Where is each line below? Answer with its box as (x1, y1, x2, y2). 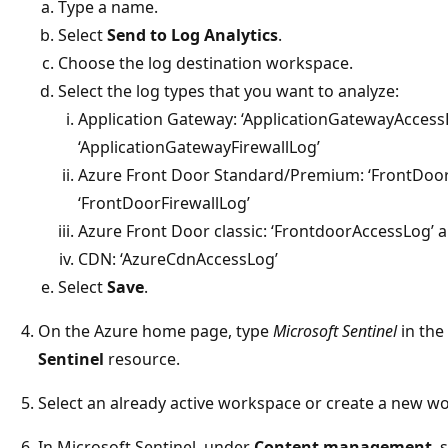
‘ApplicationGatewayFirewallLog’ (78, 135, 320, 158)
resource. (104, 347, 180, 370)
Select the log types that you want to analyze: (58, 79, 399, 102)
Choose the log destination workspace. (58, 51, 353, 74)
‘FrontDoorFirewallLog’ (78, 191, 250, 214)
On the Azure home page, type (38, 319, 273, 342)
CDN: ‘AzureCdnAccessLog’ (78, 247, 278, 270)
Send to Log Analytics (107, 23, 278, 46)
